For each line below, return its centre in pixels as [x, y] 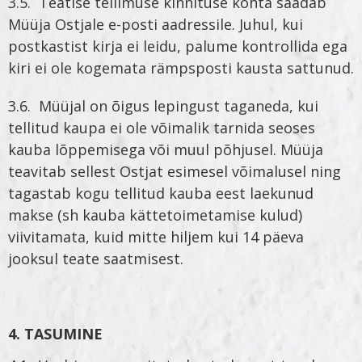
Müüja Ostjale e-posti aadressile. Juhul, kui [156, 25]
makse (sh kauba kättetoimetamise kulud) [155, 215]
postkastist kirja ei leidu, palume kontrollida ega [178, 46]
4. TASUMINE [55, 334]
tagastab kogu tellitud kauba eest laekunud [161, 194]
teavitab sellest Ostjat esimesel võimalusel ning [175, 172]
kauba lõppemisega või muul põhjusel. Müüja [166, 150]
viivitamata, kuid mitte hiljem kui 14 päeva [156, 237]
